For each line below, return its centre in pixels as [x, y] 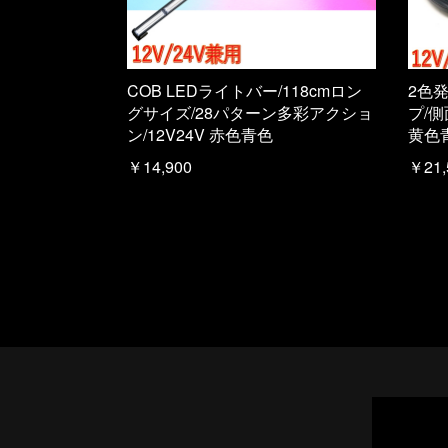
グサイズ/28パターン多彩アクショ [250, 113]
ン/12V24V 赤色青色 [200, 135]
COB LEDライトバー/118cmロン [244, 91]
